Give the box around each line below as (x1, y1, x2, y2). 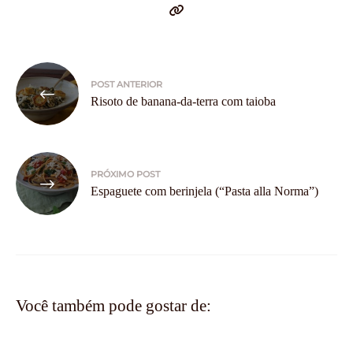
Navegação (15, 63, 102, 84)
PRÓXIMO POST (91, 169, 160, 180)
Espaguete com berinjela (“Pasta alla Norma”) (91, 184, 318, 199)
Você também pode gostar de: (16, 295, 211, 315)
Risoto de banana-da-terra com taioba (91, 95, 276, 109)
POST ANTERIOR (91, 79, 162, 91)
